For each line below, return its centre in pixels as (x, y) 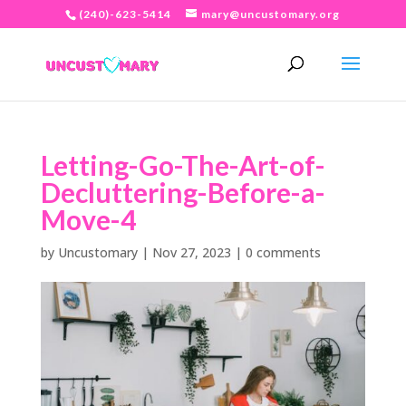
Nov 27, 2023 (191, 252)
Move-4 (88, 219)
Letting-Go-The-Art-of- (183, 165)
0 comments (283, 252)
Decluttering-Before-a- (183, 192)
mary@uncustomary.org (271, 14)
